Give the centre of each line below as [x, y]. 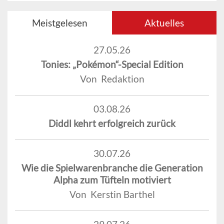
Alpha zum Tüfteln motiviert [112, 179]
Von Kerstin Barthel [112, 194]
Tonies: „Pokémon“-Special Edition [112, 64]
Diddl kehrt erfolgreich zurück [112, 123]
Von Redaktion [112, 78]
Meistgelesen [60, 22]
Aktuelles [164, 22]
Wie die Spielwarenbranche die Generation [112, 167]
